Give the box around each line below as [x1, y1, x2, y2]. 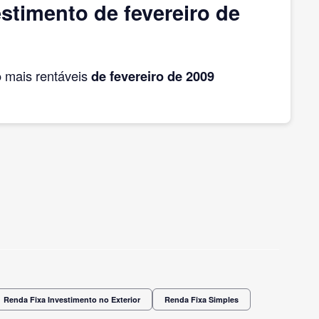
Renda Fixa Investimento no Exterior [4, 293, 140, 305]
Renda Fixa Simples [164, 293, 239, 305]
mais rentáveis [1, 66, 91, 85]
